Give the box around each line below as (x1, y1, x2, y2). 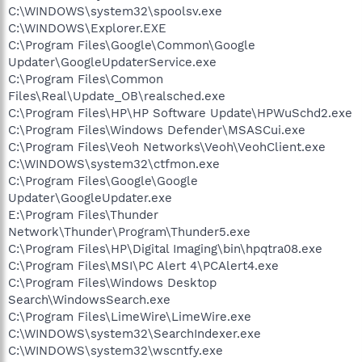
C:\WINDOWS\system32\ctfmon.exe (8, 156, 220, 171)
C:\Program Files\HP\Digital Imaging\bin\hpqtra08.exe (8, 241, 322, 256)
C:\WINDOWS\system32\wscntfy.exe (8, 343, 223, 358)
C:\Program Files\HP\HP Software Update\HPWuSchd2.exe (8, 105, 352, 120)
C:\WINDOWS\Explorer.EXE (8, 20, 166, 36)
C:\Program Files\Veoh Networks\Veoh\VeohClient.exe (8, 139, 326, 154)
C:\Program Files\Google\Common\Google (8, 37, 255, 53)
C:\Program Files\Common (8, 71, 163, 86)
